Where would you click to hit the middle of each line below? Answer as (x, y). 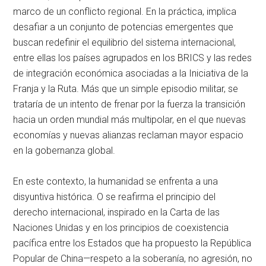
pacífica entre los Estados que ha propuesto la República (132, 243)
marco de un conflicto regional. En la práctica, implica (125, 12)
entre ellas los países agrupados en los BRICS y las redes (133, 58)
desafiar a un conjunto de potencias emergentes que (123, 27)
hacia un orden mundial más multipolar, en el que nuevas (130, 120)
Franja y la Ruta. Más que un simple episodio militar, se (126, 89)
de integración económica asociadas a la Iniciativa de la (131, 74)
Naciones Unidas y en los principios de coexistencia (121, 228)
